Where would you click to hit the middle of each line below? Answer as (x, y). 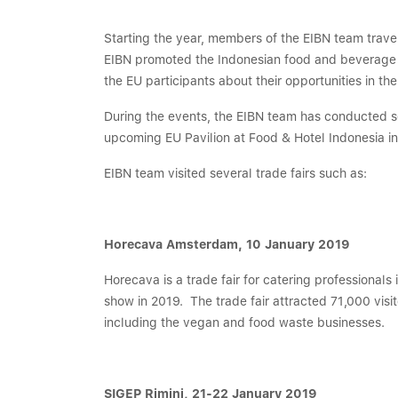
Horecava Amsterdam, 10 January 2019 (227, 244)
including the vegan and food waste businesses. (246, 322)
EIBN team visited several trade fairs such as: (237, 173)
